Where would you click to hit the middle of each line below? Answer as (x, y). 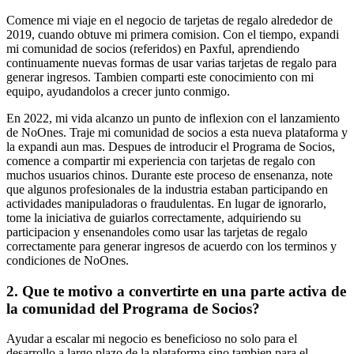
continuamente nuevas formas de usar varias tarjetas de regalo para (171, 62)
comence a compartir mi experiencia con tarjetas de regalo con (161, 160)
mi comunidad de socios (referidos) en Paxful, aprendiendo (153, 48)
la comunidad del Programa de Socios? (133, 308)
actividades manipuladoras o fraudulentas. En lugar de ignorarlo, (166, 203)
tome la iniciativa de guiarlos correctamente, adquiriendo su (154, 217)
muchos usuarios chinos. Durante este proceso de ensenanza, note (169, 175)
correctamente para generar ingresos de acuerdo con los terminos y (171, 246)
